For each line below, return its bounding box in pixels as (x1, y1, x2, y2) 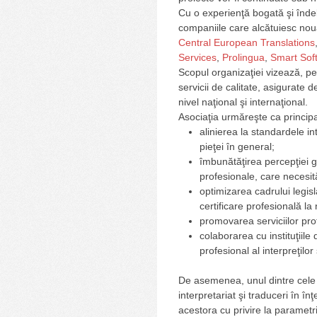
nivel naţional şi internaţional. (178, 96, 308, 108)
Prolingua (222, 51, 265, 63)
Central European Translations (178, 36, 315, 48)
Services (178, 51, 217, 63)
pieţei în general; (200, 140, 275, 152)
